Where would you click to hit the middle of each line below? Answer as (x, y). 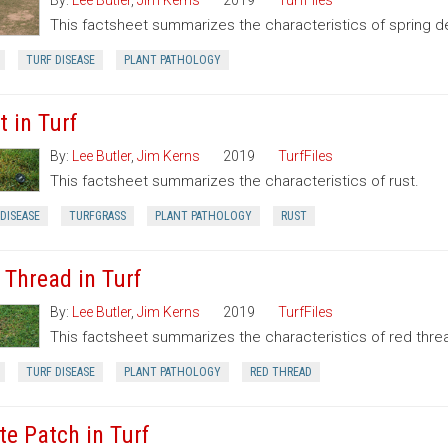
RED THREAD (280, 372)
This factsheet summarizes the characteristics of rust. (234, 181)
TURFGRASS (97, 216)
